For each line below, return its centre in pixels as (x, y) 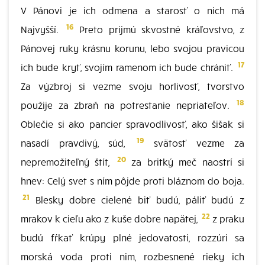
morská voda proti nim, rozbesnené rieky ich (132, 256)
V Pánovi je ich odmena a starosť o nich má (132, 10)
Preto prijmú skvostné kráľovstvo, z (159, 29)
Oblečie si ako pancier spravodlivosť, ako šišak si (132, 124)
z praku (227, 218)
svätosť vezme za (194, 143)
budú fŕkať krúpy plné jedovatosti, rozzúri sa (132, 237)
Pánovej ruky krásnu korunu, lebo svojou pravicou (132, 48)
